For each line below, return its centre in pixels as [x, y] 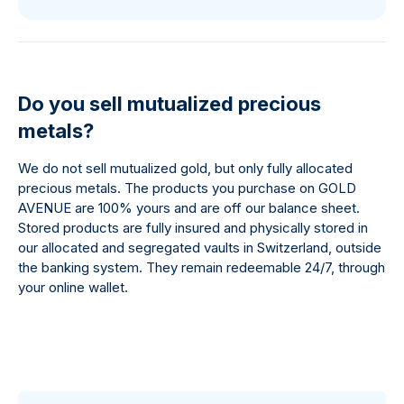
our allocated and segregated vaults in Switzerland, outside [200, 248]
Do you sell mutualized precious [170, 104]
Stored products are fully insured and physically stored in [193, 228]
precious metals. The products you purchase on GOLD [187, 188]
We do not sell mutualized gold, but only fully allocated [185, 168]
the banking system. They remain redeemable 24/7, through [202, 267]
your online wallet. [73, 287]
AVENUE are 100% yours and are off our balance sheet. [189, 208]
